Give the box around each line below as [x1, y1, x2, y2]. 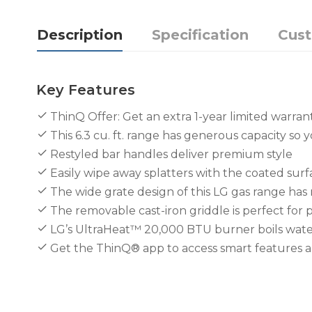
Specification [152, 26, 249, 43]
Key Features [36, 81, 135, 98]
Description [37, 26, 123, 43]
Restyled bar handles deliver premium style [50, 148, 292, 161]
